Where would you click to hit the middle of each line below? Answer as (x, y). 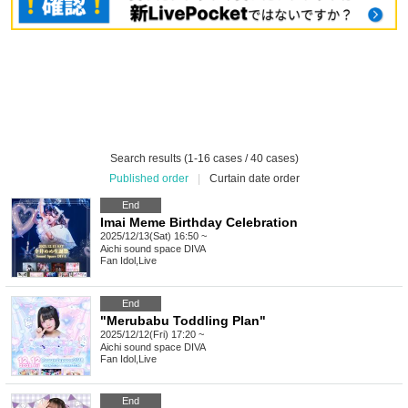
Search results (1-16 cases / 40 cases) (204, 159)
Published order (148, 179)
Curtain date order (254, 179)
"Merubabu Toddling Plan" (183, 321)
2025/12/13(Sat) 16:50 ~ (153, 236)
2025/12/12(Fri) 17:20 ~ (152, 335)
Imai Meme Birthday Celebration (199, 223)
